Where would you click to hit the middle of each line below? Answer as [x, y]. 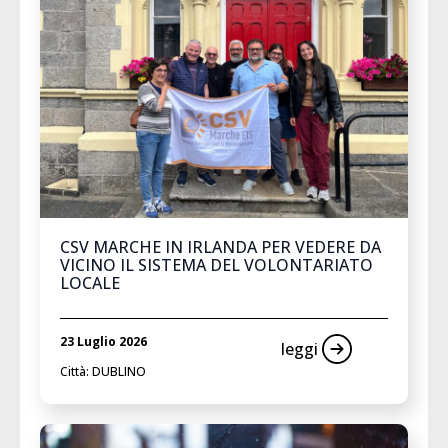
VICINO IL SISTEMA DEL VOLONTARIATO [216, 264]
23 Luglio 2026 [103, 341]
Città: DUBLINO [103, 371]
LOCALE [90, 282]
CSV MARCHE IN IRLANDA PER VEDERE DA [220, 246]
